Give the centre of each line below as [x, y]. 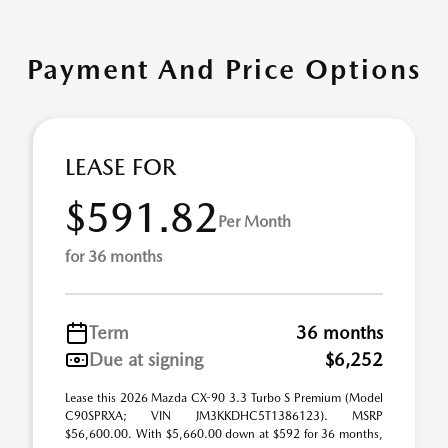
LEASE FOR [120, 167]
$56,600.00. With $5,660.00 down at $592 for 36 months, [224, 434]
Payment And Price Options [224, 69]
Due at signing [146, 359]
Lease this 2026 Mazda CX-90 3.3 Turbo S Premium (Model [224, 398]
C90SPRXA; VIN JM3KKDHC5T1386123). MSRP [224, 416]
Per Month [254, 221]
